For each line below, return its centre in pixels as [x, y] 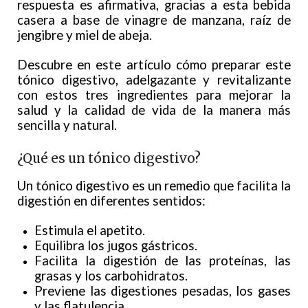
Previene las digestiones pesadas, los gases [163, 291]
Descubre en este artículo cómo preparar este [154, 65]
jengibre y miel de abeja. [85, 35]
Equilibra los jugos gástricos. [116, 246]
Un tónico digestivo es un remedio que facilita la [154, 186]
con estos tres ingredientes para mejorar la [154, 95]
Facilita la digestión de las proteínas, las [163, 261]
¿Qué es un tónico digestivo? [109, 159]
